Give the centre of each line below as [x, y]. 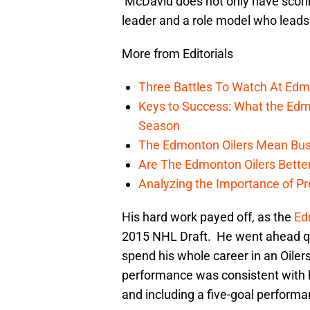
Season [159, 126]
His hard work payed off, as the [208, 217]
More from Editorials [177, 54]
